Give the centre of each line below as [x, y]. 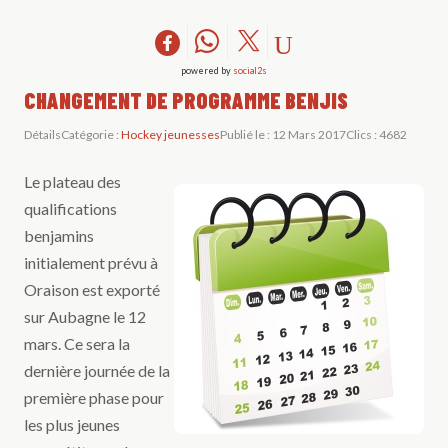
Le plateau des [72, 182]
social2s [250, 71]
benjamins [59, 236]
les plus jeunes [72, 425]
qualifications [70, 209]
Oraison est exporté [92, 290]
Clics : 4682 [376, 135]
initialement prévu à [91, 263]
